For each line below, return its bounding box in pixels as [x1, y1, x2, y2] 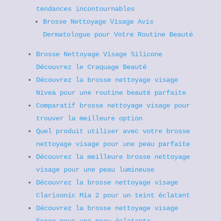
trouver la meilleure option [36, 114, 143, 122]
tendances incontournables [36, 5, 135, 13]
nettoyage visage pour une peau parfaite [36, 140, 190, 148]
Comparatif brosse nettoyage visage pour [36, 102, 190, 110]
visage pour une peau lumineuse [36, 166, 154, 174]
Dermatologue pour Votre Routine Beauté [42, 31, 193, 38]
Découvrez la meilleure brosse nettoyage [36, 153, 190, 161]
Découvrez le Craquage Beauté [36, 63, 147, 71]
